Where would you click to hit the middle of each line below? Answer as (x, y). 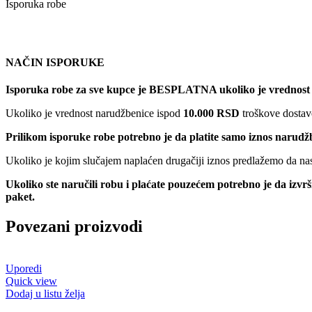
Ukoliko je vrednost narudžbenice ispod (94, 114)
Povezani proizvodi (74, 226)
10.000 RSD (211, 114)
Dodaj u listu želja (45, 293)
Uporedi (24, 268)
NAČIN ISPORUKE (55, 62)
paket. (22, 197)
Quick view (31, 281)
